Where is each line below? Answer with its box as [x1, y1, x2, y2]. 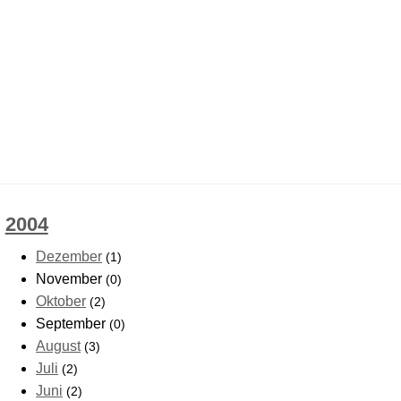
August [36, 338, 81, 354]
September [36, 316, 110, 332]
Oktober [36, 294, 87, 310]
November [36, 271, 107, 287]
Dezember [36, 249, 103, 265]
